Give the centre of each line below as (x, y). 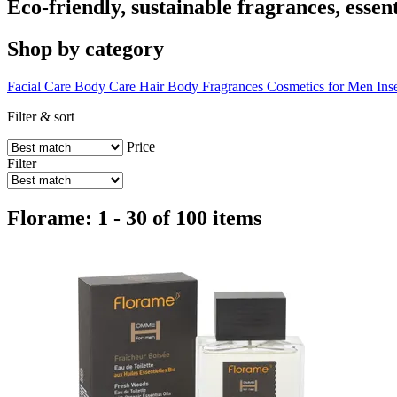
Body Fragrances (215, 86)
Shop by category (86, 48)
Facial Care (39, 86)
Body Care (105, 86)
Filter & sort (41, 116)
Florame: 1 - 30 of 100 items (134, 218)
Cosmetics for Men (322, 86)
